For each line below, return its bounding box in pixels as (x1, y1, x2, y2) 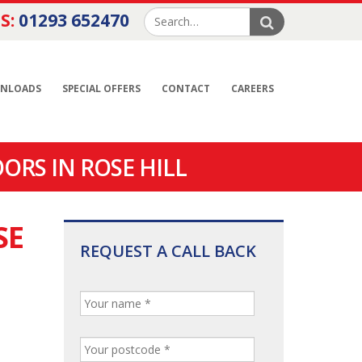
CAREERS (231, 82, 274, 95)
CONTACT (162, 82, 210, 95)
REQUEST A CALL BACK (79, 240, 256, 262)
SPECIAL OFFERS (62, 82, 141, 95)
